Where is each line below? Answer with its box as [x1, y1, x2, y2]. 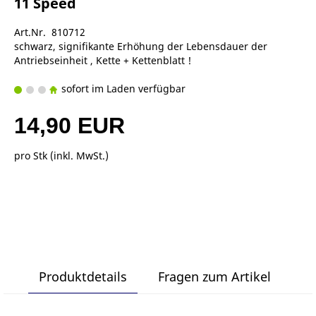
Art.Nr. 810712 [14, 25, 85, 39]
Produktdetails [38, 268, 127, 286]
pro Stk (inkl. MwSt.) [14, 149, 109, 163]
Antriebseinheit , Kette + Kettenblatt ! [14, 54, 191, 68]
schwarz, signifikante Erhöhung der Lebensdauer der [14, 39, 267, 54]
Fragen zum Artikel [157, 268, 271, 286]
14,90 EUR [14, 113, 125, 139]
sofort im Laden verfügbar [59, 82, 186, 96]
